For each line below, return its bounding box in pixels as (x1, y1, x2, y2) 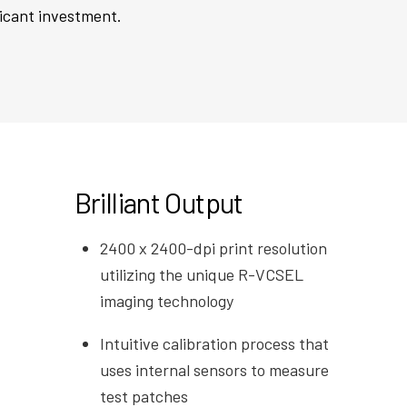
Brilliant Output (74, 185, 243, 220)
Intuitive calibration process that (100, 333, 330, 354)
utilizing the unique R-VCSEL (100, 264, 304, 285)
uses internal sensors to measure (100, 360, 330, 381)
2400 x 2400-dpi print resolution (100, 238, 328, 259)
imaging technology (100, 291, 234, 312)
